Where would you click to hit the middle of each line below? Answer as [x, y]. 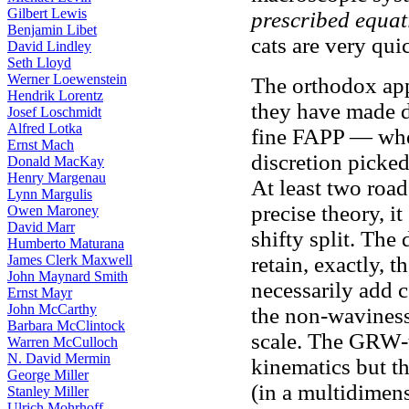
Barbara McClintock [66, 325]
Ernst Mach [41, 145]
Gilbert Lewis [47, 13]
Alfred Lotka [45, 128]
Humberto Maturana [66, 243]
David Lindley [49, 46]
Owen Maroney [53, 210]
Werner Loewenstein [67, 79]
